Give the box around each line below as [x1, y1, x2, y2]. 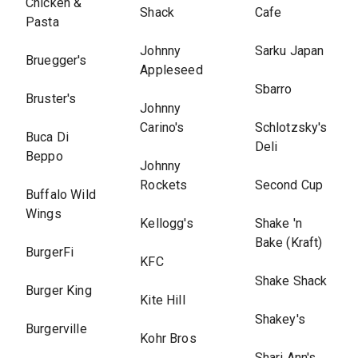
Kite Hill [140, 292, 185, 308]
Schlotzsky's [254, 120, 328, 135]
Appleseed [140, 62, 203, 78]
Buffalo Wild [26, 187, 96, 202]
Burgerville [26, 321, 87, 336]
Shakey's [254, 312, 305, 327]
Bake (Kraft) [254, 235, 323, 250]
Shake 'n [254, 216, 302, 231]
